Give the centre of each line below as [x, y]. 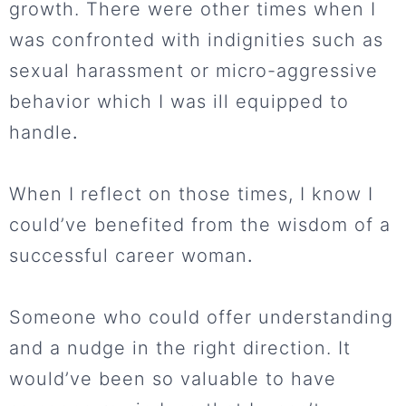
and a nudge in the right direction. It [180, 348]
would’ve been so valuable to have [173, 379]
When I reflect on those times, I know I [191, 194]
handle [41, 133]
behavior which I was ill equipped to [179, 102]
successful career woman [128, 256]
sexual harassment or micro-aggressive [193, 71]
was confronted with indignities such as [196, 40]
